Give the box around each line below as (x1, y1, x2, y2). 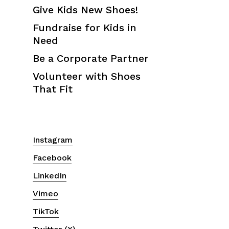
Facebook (33, 152, 72, 163)
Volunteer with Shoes (33, 70, 141, 82)
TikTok (33, 206, 59, 216)
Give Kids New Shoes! (33, 4, 138, 16)
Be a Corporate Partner (33, 52, 149, 64)
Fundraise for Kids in (33, 21, 136, 34)
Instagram (33, 134, 73, 145)
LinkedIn (33, 170, 66, 180)
